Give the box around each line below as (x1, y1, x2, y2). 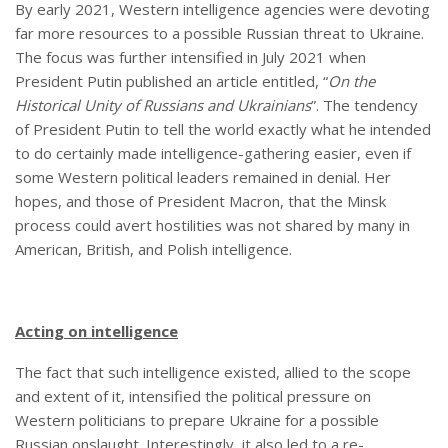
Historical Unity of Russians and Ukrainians (15, 95, 311, 116)
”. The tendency (311, 95, 418, 116)
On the (328, 71, 375, 92)
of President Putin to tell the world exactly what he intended (15, 119, 431, 140)
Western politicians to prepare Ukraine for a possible (15, 410, 379, 431)
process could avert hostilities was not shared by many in (15, 215, 410, 236)
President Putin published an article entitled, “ (15, 71, 328, 92)
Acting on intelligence (15, 321, 178, 342)
